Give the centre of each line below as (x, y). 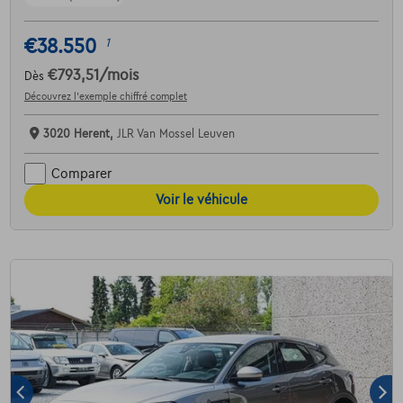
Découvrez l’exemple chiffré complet (105, 97)
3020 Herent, (80, 134)
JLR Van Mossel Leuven (175, 134)
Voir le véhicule (201, 200)
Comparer (81, 173)
